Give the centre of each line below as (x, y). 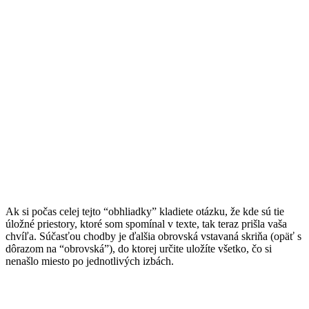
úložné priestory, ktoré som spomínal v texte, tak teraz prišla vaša (146, 223)
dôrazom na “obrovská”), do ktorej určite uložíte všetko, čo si (139, 248)
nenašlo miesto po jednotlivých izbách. (90, 261)
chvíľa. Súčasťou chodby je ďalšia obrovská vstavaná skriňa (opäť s (153, 236)
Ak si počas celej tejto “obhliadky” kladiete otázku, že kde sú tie (145, 211)
